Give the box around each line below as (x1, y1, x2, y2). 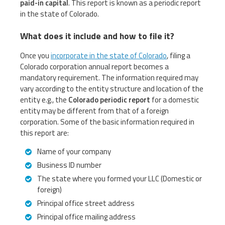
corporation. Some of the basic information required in (20, 116, 194, 128)
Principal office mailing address (37, 211, 136, 223)
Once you (20, 50, 51, 62)
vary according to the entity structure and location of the (20, 83, 203, 95)
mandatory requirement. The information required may (20, 72, 198, 84)
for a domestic (150, 94, 199, 106)
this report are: (20, 127, 69, 139)
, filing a (167, 50, 190, 62)
